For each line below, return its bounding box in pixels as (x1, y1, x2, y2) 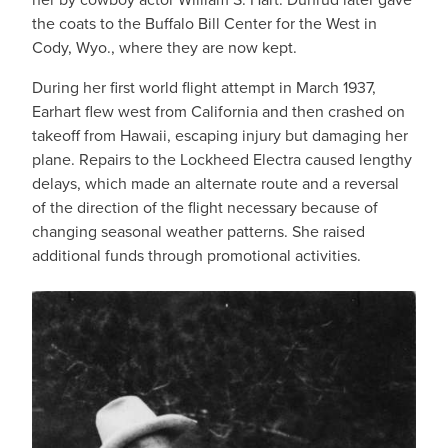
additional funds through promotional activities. (32, 244, 361, 267)
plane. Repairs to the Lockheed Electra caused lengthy (32, 148, 412, 171)
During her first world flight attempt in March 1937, (32, 76, 376, 99)
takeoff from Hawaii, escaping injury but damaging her (32, 124, 408, 147)
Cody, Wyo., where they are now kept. (32, 36, 297, 59)
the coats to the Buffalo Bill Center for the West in (32, 12, 377, 35)
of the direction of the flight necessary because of (32, 196, 378, 219)
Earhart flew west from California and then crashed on (32, 100, 405, 123)
